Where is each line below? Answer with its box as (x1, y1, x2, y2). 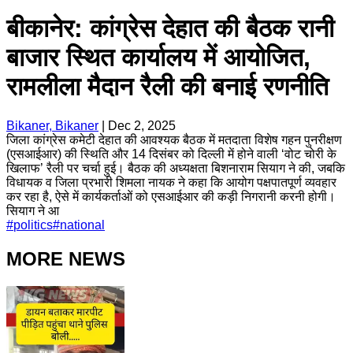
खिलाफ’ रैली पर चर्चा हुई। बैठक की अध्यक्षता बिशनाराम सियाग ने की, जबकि (6, 161, 345, 175)
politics (13, 217, 53, 232)
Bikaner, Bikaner (6, 118, 98, 132)
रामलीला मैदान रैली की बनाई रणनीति (6, 72, 329, 102)
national (60, 217, 105, 232)
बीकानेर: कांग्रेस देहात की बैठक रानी (6, 14, 334, 43)
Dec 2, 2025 (108, 118, 176, 132)
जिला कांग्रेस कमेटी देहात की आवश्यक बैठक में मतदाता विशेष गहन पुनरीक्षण (6, 132, 342, 147)
